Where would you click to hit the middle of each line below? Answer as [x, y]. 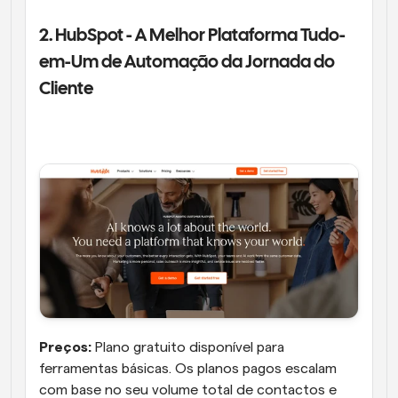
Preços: [65, 348]
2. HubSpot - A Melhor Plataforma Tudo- [192, 36]
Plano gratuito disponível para [188, 348]
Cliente [69, 90]
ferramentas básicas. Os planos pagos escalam [188, 369]
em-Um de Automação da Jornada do [187, 63]
